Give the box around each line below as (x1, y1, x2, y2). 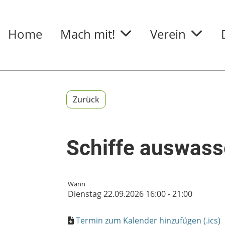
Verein (150, 26, 186, 42)
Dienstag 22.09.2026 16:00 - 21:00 (68, 188, 192, 199)
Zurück (73, 94, 99, 105)
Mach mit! (60, 26, 115, 42)
